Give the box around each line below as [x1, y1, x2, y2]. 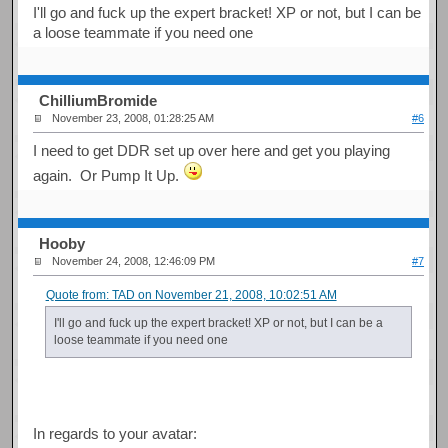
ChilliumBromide [39, 92, 158, 110]
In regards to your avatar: [33, 424, 198, 442]
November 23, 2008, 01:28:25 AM [52, 112, 215, 125]
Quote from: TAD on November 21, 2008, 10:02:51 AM [45, 287, 337, 302]
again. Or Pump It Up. [33, 166, 184, 184]
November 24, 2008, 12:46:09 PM [52, 255, 216, 268]
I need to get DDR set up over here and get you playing [33, 141, 391, 159]
